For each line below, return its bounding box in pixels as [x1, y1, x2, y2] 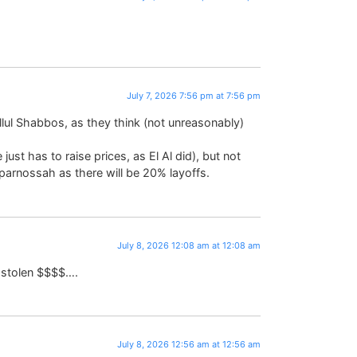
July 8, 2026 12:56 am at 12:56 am [117, 339, 261, 351]
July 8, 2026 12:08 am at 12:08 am [117, 239, 261, 251]
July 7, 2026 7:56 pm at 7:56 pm [127, 89, 261, 101]
